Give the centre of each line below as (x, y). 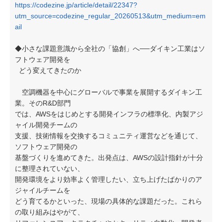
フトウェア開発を (43, 59)
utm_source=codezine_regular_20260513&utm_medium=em (110, 16)
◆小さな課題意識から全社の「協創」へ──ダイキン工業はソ (110, 49)
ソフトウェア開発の (46, 147)
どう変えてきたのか (48, 70)
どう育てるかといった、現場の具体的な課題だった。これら (109, 201)
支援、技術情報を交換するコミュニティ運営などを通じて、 (109, 136)
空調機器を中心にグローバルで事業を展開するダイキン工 (109, 92)
